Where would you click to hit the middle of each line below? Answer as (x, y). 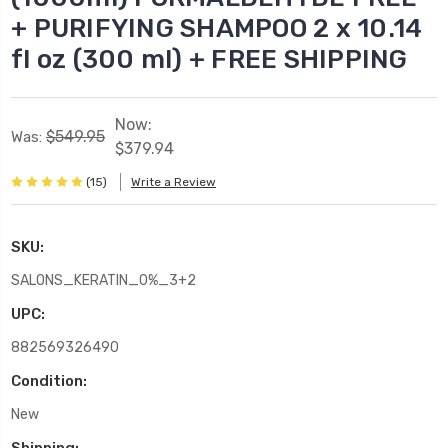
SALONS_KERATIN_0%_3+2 (103, 280)
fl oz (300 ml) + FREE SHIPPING (209, 59)
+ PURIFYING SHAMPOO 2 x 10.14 (217, 28)
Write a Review (173, 182)
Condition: (49, 380)
